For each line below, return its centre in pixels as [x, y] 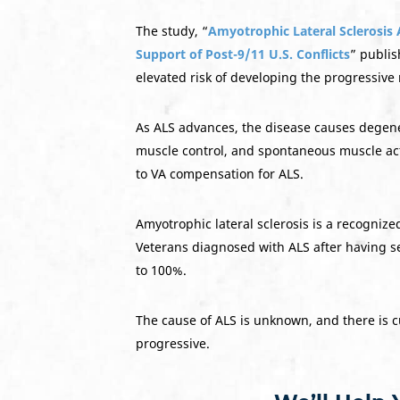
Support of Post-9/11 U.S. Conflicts [243, 54]
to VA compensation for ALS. [220, 174]
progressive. [173, 343]
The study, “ [172, 31]
